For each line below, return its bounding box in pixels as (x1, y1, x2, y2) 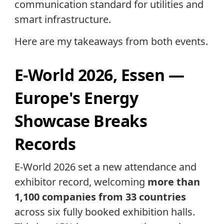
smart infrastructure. (14, 12, 111, 26)
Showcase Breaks (14, 110, 147, 132)
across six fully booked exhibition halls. (14, 204, 195, 218)
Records (14, 133, 76, 155)
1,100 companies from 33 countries (14, 189, 186, 203)
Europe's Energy (14, 87, 138, 109)
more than (147, 174, 200, 188)
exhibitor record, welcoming (14, 174, 147, 188)
